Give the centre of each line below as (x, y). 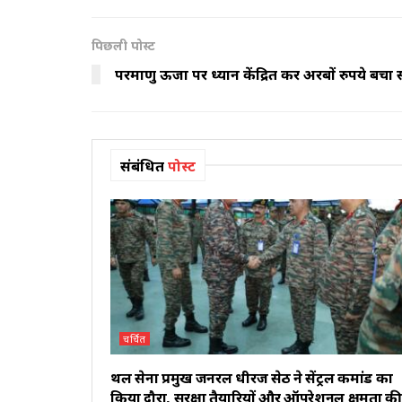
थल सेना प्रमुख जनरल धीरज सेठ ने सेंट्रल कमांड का (252, 378)
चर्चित (135, 339)
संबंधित (142, 166)
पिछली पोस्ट (123, 46)
